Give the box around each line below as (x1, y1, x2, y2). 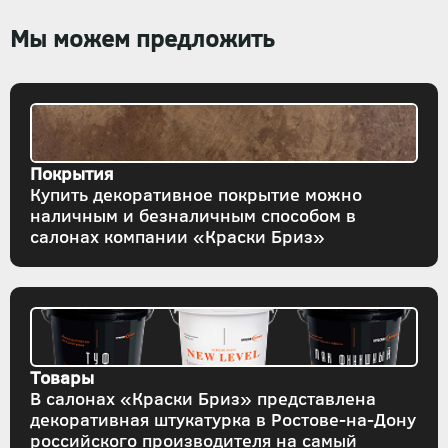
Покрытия (30, 161, 113, 186)
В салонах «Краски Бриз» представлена (30, 386, 376, 411)
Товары (30, 365, 94, 390)
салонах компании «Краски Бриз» (30, 224, 325, 249)
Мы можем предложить (10, 21, 274, 55)
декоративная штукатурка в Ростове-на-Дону (30, 407, 416, 432)
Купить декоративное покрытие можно (30, 182, 362, 207)
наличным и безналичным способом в (30, 203, 356, 228)
